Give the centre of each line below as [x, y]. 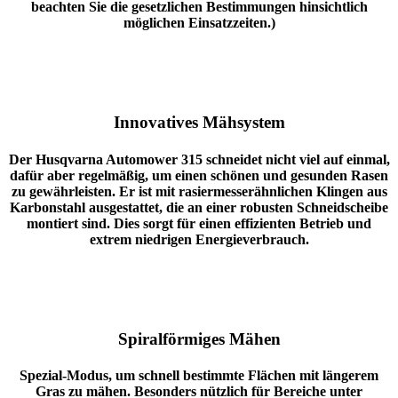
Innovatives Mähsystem [199, 123]
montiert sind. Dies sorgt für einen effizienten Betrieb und [199, 223]
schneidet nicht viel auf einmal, [298, 159]
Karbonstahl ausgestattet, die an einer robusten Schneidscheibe [199, 207]
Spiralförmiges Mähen [199, 338]
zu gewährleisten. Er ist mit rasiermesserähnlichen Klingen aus [199, 191]
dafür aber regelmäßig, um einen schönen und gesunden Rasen [199, 175]
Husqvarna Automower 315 [120, 159]
